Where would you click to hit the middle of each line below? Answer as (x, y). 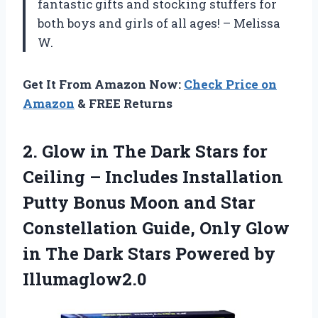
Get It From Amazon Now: (103, 84)
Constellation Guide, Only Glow (156, 228)
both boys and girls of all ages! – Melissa (159, 23)
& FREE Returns (124, 104)
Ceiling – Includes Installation (153, 177)
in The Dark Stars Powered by (149, 254)
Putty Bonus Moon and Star (139, 203)
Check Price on (230, 84)
